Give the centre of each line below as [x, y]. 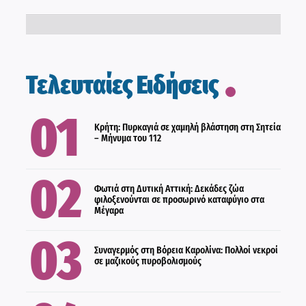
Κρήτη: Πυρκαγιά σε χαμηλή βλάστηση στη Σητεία [187, 127]
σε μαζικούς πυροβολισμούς [148, 261]
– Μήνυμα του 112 [127, 138]
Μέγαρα [109, 210]
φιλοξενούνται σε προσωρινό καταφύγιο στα [179, 199]
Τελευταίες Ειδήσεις [122, 85]
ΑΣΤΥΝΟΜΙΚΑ [64, 189]
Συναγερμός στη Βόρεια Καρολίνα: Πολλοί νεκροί [186, 250]
